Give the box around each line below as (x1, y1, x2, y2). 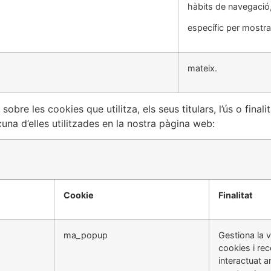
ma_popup (64, 230, 108, 241)
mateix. (188, 62, 217, 73)
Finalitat (218, 190, 253, 201)
